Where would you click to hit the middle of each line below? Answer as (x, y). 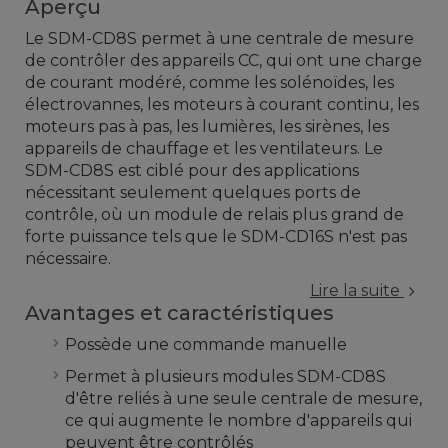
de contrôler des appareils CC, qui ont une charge (223, 60)
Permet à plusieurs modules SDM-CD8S (225, 376)
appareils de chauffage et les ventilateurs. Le (204, 148)
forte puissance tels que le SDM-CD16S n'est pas (216, 236)
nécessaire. (68, 258)
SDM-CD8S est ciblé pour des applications (192, 170)
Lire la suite (356, 290)
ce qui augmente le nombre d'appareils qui (238, 420)
